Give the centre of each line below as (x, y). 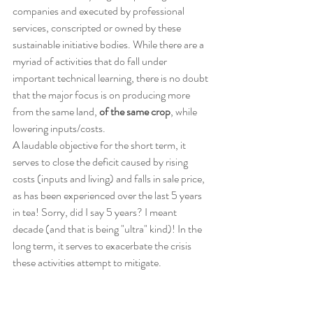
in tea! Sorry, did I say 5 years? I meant (96, 212)
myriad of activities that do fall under (91, 61)
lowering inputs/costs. (59, 128)
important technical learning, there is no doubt (111, 78)
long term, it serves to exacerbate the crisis (103, 245)
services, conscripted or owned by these (98, 27)
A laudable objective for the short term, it (100, 145)
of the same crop (135, 111)
